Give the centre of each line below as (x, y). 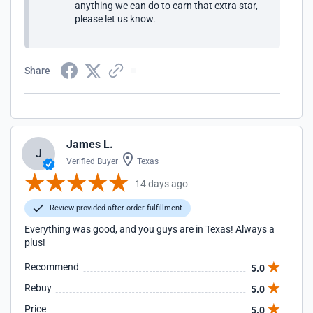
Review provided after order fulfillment (115, 208)
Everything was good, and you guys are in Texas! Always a (150, 229)
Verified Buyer (92, 161)
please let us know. (115, 19)
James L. (90, 144)
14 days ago (161, 183)
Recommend (52, 267)
